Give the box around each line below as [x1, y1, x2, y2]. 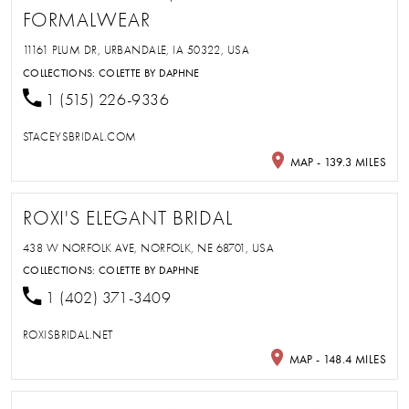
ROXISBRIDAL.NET [22, 327, 113, 341]
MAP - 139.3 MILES [287, 154, 387, 169]
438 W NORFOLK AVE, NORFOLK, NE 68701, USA [22, 240, 274, 255]
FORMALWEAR [22, 9, 151, 32]
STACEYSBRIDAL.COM [22, 130, 137, 144]
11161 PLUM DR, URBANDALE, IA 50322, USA [22, 43, 250, 58]
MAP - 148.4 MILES [286, 351, 387, 366]
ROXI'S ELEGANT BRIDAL [22, 207, 233, 230]
